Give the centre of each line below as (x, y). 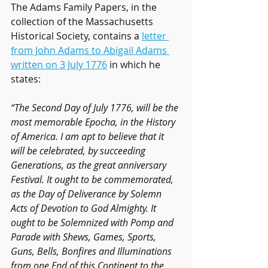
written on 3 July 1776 (59, 64)
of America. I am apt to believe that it (89, 136)
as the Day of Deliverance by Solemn (87, 194)
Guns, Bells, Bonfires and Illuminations (92, 251)
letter (155, 36)
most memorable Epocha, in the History (94, 122)
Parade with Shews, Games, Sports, (85, 237)
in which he (135, 64)
